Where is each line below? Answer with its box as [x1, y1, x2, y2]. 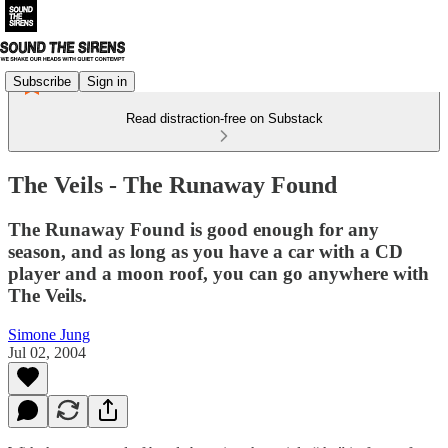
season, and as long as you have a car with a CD [8, 240, 403, 262]
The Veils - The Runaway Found [8, 171, 337, 198]
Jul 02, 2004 [8, 343, 86, 361]
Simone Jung [8, 325, 90, 343]
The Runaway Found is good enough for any [8, 218, 379, 240]
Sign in [87, 73, 127, 89]
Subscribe [13, 73, 71, 89]
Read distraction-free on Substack [125, 111, 323, 126]
